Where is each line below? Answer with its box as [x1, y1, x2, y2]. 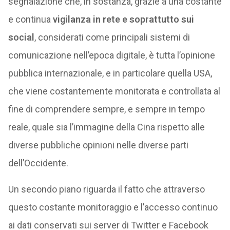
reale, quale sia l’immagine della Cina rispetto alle [8, 122, 205, 132]
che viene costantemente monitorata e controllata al [8, 86, 220, 97]
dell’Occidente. [8, 158, 68, 168]
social [8, 32, 34, 43]
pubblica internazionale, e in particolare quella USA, [8, 68, 212, 79]
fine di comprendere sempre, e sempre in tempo [8, 104, 205, 114]
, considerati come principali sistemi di [34, 32, 190, 43]
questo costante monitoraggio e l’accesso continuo [8, 202, 218, 213]
